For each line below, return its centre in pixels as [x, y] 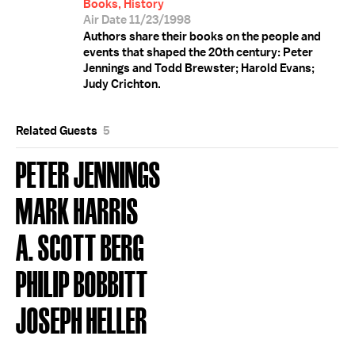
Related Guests [58, 131]
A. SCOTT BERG [80, 246]
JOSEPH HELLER [82, 319]
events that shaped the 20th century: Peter [198, 52]
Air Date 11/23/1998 [137, 20]
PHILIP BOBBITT [82, 282]
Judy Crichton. [122, 84]
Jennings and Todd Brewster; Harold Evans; [199, 68]
